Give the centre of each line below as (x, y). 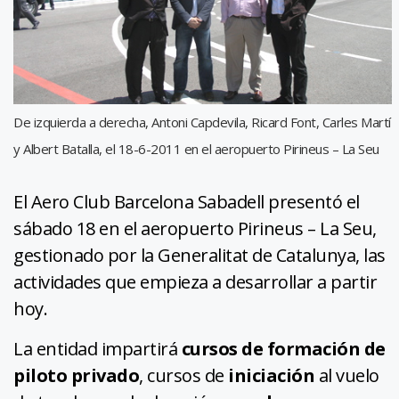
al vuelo (347, 375)
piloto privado (76, 375)
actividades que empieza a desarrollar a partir (195, 281)
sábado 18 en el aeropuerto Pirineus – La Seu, (195, 228)
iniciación (271, 375)
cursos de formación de (283, 348)
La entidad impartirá (98, 348)
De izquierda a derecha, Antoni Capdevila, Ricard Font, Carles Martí (202, 122)
